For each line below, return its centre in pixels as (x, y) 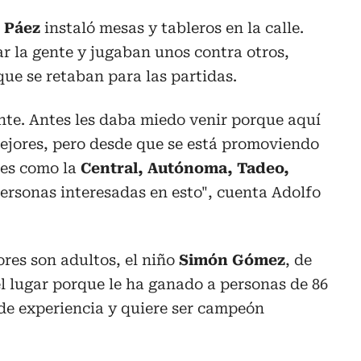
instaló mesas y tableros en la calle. (172, 27)
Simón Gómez (232, 259)
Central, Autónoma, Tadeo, (185, 168)
